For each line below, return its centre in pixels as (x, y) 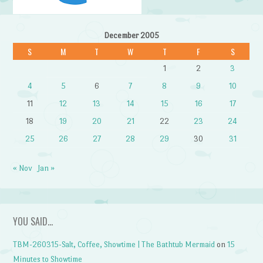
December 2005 (131, 35)
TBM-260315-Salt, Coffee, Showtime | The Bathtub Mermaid (114, 245)
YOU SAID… (33, 222)
